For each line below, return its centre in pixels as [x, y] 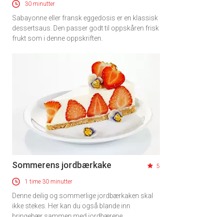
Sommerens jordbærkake [62, 165]
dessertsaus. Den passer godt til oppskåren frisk [85, 28]
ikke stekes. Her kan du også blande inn [71, 206]
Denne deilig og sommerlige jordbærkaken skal [83, 195]
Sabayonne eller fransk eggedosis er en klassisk [85, 18]
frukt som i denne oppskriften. [57, 38]
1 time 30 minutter [48, 181]
